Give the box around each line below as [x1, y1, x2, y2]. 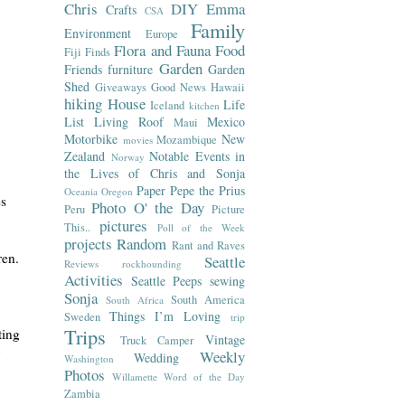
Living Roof [94, 113, 164, 130]
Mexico [207, 113, 245, 130]
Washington [64, 352, 114, 365]
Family [191, 16, 245, 43]
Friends [64, 61, 102, 78]
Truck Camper [119, 333, 194, 348]
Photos [64, 364, 105, 385]
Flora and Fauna [114, 40, 211, 61]
